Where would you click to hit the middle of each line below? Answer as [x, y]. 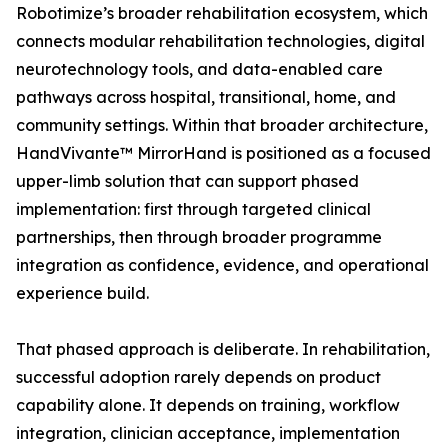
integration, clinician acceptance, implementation [208, 433]
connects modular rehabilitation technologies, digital [220, 41]
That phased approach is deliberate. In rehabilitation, [223, 349]
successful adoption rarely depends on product [198, 377]
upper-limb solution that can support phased [187, 181]
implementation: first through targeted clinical [193, 209]
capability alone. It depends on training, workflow [208, 405]
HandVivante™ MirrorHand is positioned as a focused [223, 153]
